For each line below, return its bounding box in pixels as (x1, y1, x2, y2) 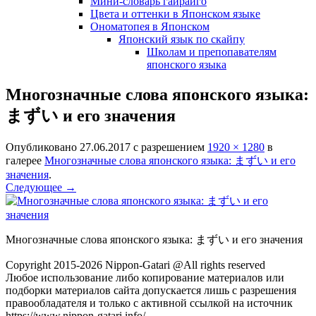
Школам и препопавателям (147, 46, 276, 58)
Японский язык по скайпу (119, 33, 245, 45)
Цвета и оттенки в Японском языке (90, 8, 260, 20)
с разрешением (130, 140, 207, 153)
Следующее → (6, 181, 76, 193)
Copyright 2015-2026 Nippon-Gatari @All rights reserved (6, 258, 265, 271)
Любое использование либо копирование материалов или (6, 271, 284, 284)
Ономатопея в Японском (90, 20, 209, 32)
